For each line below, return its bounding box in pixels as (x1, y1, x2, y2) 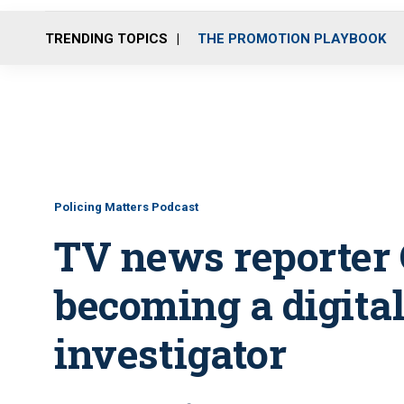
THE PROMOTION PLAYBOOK (197, 30, 386, 47)
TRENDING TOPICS (45, 30, 168, 47)
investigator (54, 326, 286, 380)
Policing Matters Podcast (54, 200, 198, 214)
